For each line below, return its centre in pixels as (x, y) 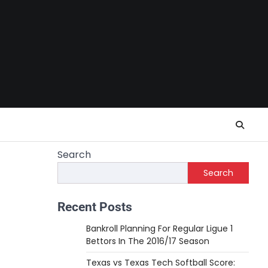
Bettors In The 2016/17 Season (148, 241)
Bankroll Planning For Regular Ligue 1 (159, 229)
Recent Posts (95, 207)
